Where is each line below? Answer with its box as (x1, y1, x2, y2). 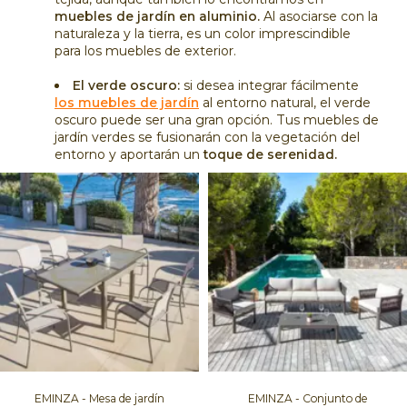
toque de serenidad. (200, 145, 337, 163)
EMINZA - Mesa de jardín (35, 391, 164, 405)
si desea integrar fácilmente (184, 76, 359, 94)
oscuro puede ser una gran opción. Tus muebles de (55, 111, 379, 128)
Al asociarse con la (260, 7, 378, 25)
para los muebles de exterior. (55, 42, 236, 59)
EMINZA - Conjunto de (247, 391, 368, 405)
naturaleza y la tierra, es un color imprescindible (55, 25, 351, 42)
